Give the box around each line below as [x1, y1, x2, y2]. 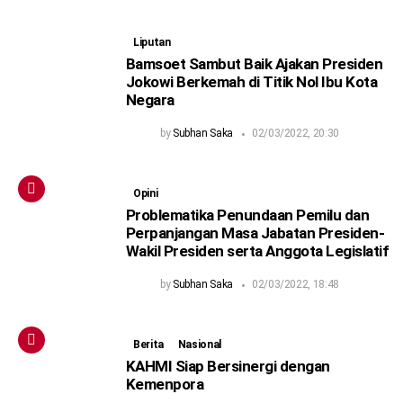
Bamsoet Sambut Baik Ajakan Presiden [126, 55, 383, 74]
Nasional [177, 338, 221, 352]
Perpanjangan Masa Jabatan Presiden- [126, 224, 385, 243]
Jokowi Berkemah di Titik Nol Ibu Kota [126, 73, 378, 92]
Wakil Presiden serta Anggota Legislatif [126, 242, 390, 261]
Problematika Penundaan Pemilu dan [126, 206, 370, 225]
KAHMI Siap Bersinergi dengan [126, 357, 330, 376]
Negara [126, 91, 175, 110]
